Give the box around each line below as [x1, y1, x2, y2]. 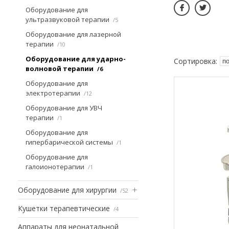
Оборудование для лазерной [26, 29, 121, 39]
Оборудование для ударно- [26, 54, 126, 63]
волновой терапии [26, 63, 94, 73]
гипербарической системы [26, 137, 113, 147]
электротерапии [26, 88, 80, 98]
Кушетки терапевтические [18, 203, 110, 213]
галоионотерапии [26, 162, 84, 171]
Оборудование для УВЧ [26, 103, 102, 112]
